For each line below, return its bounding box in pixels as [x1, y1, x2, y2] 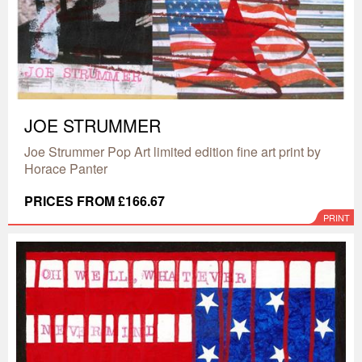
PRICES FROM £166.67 [24, 192, 165, 210]
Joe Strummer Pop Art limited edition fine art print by [24, 142, 321, 161]
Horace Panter [24, 159, 107, 178]
